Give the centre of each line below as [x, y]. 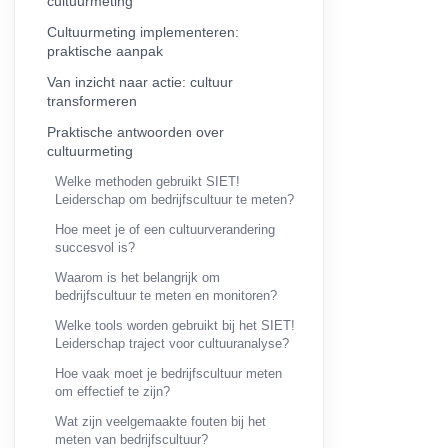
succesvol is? [95, 247]
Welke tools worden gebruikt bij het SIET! [175, 325]
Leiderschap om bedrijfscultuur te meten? [174, 199]
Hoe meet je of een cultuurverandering [165, 229]
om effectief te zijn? [112, 391]
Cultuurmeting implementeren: [143, 31]
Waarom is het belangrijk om [137, 277]
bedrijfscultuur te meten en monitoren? [166, 295]
